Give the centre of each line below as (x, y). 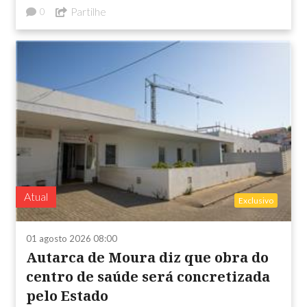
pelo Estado (67, 296)
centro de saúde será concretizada (148, 277)
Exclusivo (256, 201)
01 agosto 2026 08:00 (72, 239)
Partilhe (88, 12)
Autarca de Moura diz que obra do (147, 258)
